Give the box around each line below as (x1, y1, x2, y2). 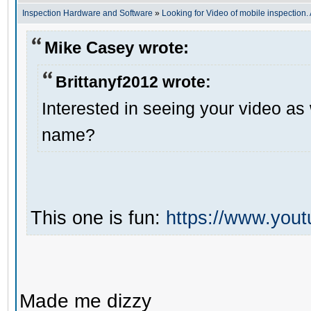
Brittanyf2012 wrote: (56, 73, 211, 92)
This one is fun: (31, 208, 166, 229)
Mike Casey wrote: (44, 37, 189, 57)
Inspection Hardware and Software (22, 8, 153, 18)
